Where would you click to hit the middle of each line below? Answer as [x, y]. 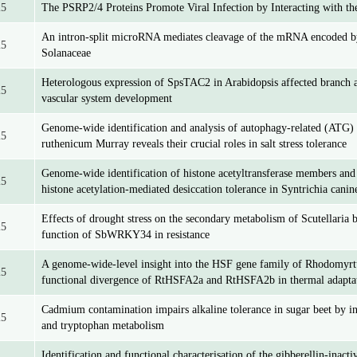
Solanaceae [66, 53]
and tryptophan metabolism [103, 326]
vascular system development [107, 98]
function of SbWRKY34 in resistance [126, 235]
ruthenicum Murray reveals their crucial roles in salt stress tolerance [194, 144]
